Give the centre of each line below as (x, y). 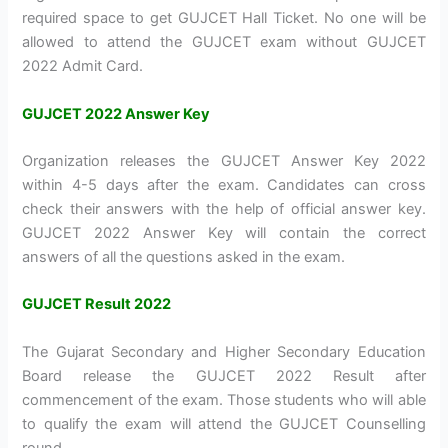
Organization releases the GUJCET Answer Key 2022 (224, 161)
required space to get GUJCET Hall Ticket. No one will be (224, 18)
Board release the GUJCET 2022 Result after (224, 375)
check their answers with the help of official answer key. (224, 209)
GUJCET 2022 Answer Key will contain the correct (224, 233)
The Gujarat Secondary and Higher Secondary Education (224, 351)
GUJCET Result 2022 (97, 304)
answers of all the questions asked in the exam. (184, 257)
